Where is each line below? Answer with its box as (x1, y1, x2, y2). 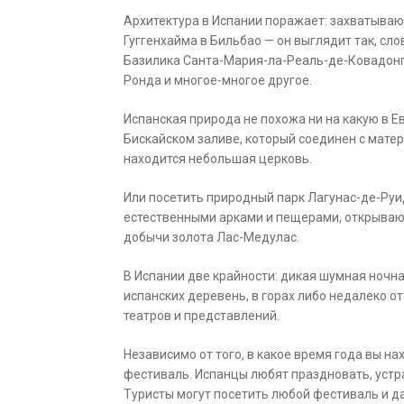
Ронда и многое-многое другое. (124, 73, 312, 88)
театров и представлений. (124, 308, 280, 324)
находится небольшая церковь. (124, 151, 312, 167)
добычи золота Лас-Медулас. (124, 230, 299, 245)
